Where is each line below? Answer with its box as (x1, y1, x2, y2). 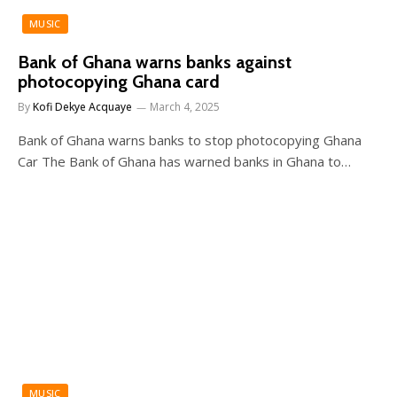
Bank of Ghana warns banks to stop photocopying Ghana (18, 131, 362, 149)
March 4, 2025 (150, 99, 220, 114)
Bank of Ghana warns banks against (18, 51, 292, 73)
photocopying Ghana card (18, 71, 220, 92)
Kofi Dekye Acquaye (33, 99, 132, 114)
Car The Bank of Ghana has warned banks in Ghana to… (18, 152, 351, 170)
